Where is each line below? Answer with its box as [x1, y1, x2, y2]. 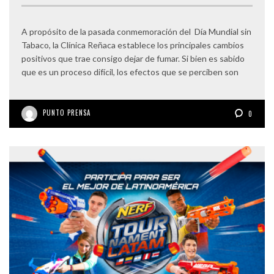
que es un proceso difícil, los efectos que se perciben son [21, 67, 239, 78]
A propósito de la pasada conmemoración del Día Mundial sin [21, 26, 251, 37]
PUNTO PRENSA [43, 108, 91, 118]
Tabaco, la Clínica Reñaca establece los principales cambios [21, 40, 244, 51]
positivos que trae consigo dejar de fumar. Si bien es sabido [21, 53, 245, 64]
